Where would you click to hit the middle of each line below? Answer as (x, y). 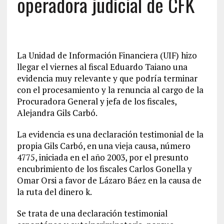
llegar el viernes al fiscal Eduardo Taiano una (102, 67)
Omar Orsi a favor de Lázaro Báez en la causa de (109, 180)
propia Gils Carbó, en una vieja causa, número (103, 146)
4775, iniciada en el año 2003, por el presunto (102, 157)
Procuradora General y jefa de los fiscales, (96, 101)
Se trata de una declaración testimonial (92, 213)
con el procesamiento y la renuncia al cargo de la (110, 90)
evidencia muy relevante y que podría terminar (107, 78)
